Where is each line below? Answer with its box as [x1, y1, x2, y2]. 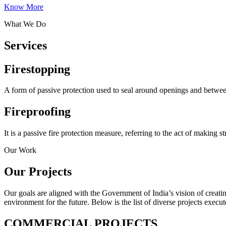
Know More [4, 2, 43, 11]
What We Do [4, 19, 46, 28]
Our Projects [4, 165, 72, 179]
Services [4, 38, 47, 52]
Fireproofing [4, 105, 71, 119]
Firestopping [4, 62, 70, 76]
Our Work [4, 146, 36, 155]
